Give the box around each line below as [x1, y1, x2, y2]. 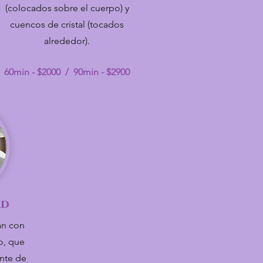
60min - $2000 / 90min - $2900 [4, 66, 130, 77]
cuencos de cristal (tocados [10, 19, 124, 30]
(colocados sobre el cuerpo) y [5, 2, 129, 14]
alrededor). [44, 35, 90, 46]
